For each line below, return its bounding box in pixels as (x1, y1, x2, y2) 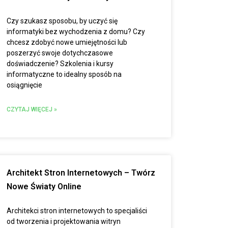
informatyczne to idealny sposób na (6, 70, 122, 78)
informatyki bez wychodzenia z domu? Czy (6, 27, 145, 36)
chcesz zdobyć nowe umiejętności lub (6, 38, 127, 46)
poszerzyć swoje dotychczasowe (6, 49, 113, 57)
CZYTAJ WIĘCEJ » (6, 106, 57, 113)
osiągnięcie (6, 81, 42, 89)
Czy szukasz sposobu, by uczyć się (6, 17, 118, 25)
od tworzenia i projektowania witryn (6, 217, 121, 225)
